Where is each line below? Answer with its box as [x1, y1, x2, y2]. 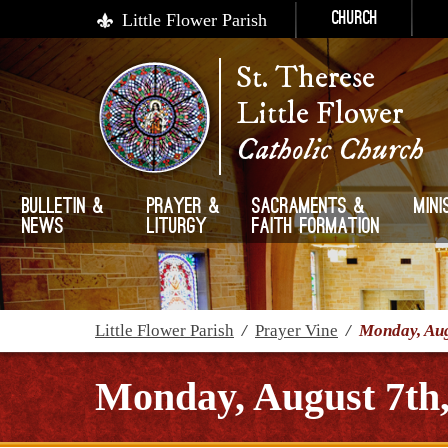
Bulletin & [22, 197, 105, 219]
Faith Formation [252, 217, 381, 239]
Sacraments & [252, 197, 366, 219]
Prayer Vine [255, 321, 338, 340]
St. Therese [236, 59, 375, 97]
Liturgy [147, 217, 208, 239]
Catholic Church [236, 131, 424, 169]
